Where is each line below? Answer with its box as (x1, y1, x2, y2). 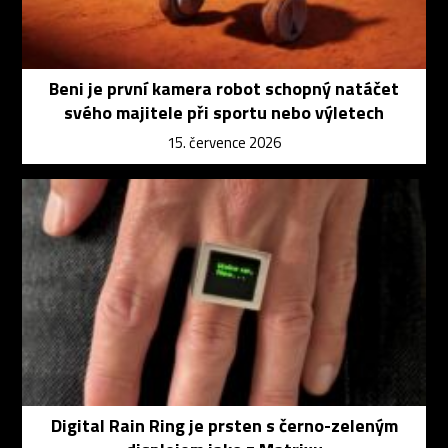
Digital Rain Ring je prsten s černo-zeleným (50, 412, 398, 440)
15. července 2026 (167, 130, 281, 154)
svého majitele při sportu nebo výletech (64, 98, 384, 126)
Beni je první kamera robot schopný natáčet (49, 74, 399, 102)
